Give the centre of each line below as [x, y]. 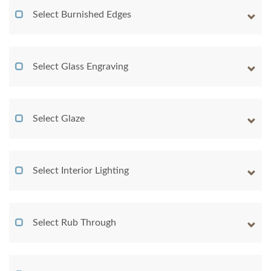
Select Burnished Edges [82, 15]
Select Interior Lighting [81, 171]
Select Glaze [59, 119]
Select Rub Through [74, 223]
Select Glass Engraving [80, 67]
